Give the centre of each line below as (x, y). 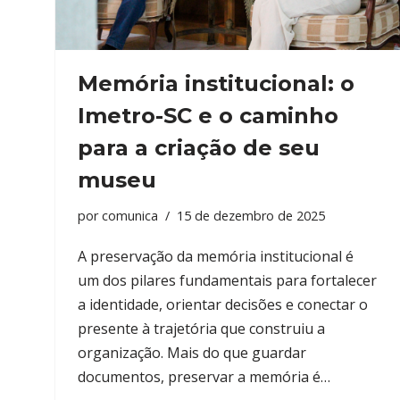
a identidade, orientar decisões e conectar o (223, 304)
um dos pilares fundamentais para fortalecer (227, 280)
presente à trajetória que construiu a (201, 328)
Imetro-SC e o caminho (208, 115)
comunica (130, 215)
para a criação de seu (199, 147)
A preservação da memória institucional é (216, 256)
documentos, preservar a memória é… (206, 376)
